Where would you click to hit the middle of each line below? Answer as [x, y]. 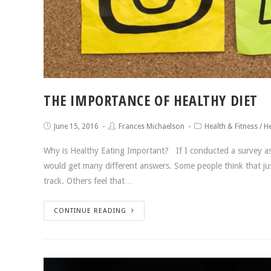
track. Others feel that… [88, 181]
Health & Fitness [231, 127]
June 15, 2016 [76, 127]
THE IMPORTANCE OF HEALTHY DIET [151, 100]
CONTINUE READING [90, 211]
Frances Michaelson [152, 127]
